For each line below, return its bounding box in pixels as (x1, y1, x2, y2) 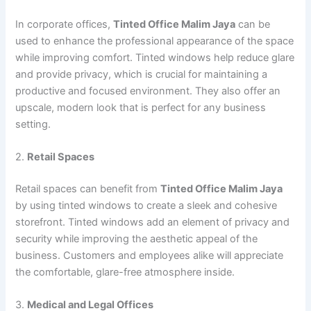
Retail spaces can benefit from (15, 182, 161, 195)
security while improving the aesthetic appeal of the (15, 232, 258, 245)
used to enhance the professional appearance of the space (15, 34, 294, 47)
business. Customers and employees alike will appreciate (15, 249, 284, 262)
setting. (15, 117, 51, 131)
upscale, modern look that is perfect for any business (15, 101, 267, 114)
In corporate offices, (15, 17, 114, 31)
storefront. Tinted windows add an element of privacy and (15, 215, 290, 228)
